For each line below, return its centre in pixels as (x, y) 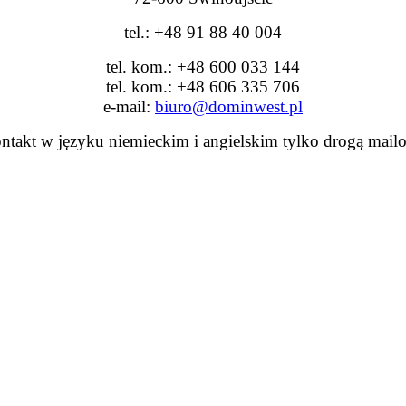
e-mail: (129, 107)
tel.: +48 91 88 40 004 (203, 33)
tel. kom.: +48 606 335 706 (203, 87)
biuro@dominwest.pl (229, 107)
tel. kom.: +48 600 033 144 (203, 67)
